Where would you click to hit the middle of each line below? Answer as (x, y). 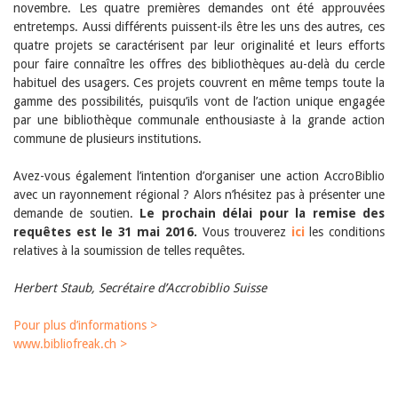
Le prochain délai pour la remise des (263, 213)
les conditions (345, 231)
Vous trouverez (247, 231)
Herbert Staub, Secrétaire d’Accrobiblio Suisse (140, 287)
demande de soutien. (77, 213)
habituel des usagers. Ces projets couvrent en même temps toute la (199, 82)
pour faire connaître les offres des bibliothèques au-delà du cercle (199, 64)
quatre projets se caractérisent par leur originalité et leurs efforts (199, 45)
